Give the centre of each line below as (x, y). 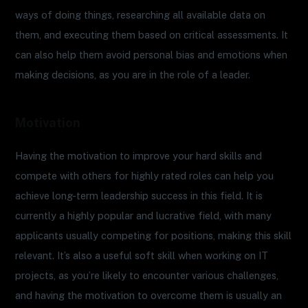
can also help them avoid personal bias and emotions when (152, 55)
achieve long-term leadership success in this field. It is (139, 195)
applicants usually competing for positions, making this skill (154, 235)
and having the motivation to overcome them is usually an (149, 295)
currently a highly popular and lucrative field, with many (144, 215)
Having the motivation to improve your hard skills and (139, 155)
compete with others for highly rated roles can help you (145, 175)
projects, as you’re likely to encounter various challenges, (147, 275)
